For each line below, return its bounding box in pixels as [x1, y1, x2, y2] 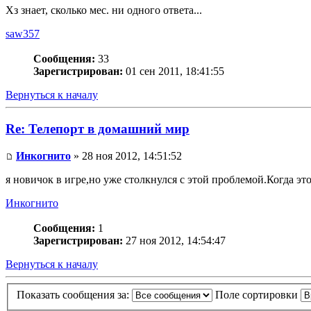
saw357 [6, 28, 40, 40]
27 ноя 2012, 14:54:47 [123, 234, 226, 246]
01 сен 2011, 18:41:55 [123, 65, 224, 78]
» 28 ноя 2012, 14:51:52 [71, 149, 182, 162]
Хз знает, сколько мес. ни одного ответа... [6, 4, 202, 17]
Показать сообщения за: [17, 289, 132, 301]
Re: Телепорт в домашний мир [6, 121, 190, 137]
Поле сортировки [215, 289, 301, 301]
